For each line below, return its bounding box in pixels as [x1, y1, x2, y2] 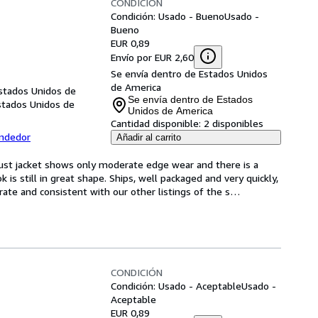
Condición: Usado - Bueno [111, 10, 224, 22]
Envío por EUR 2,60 [111, 50, 194, 63]
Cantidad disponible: [111, 117, 201, 129]
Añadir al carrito [116, 132, 181, 143]
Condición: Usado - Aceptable [111, 280, 241, 292]
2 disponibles [204, 117, 263, 129]
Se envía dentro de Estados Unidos [111, 67, 268, 79]
